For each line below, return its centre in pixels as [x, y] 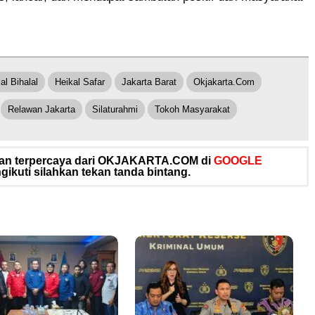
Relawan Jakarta [41, 109]
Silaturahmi [115, 109]
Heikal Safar [80, 82]
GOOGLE [238, 160]
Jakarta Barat [149, 82]
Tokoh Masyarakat [192, 109]
